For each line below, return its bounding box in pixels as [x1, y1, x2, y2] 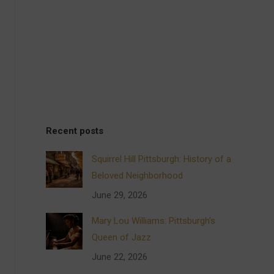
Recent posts [46, 125, 104, 136]
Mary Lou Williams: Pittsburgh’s [92, 215, 216, 226]
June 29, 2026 [92, 190, 148, 201]
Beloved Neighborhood [92, 170, 183, 181]
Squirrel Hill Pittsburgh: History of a [92, 154, 232, 165]
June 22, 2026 [92, 251, 148, 262]
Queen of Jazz [92, 232, 152, 243]
